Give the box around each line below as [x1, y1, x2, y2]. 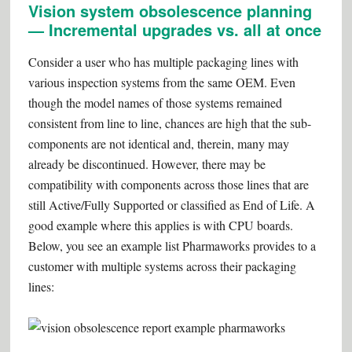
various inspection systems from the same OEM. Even [27, 74, 295, 90]
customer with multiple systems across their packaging [27, 258, 296, 274]
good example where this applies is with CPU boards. [27, 217, 293, 233]
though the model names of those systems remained [27, 94, 282, 111]
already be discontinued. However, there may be [27, 156, 266, 172]
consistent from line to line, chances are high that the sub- [27, 115, 311, 131]
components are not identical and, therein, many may [27, 135, 289, 152]
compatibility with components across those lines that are [27, 176, 309, 192]
